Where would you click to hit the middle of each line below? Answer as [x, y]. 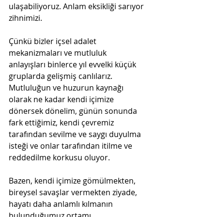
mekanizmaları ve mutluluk [59, 53]
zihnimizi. [25, 18]
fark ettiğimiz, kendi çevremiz [62, 122]
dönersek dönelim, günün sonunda [74, 111]
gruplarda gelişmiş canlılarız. [62, 76]
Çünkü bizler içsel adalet [54, 41]
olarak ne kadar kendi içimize [62, 99]
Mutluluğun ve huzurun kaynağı [67, 87]
